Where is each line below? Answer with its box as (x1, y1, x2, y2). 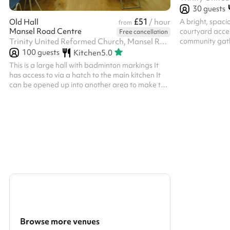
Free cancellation (119, 28, 168, 36)
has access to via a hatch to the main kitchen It (9, 70, 161, 80)
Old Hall (9, 17, 39, 28)
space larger (9, 90, 51, 100)
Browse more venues (20, 216, 100, 227)
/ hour (148, 17, 170, 28)
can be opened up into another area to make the (9, 80, 169, 90)
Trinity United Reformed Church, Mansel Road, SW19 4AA (160, 36, 167, 47)
